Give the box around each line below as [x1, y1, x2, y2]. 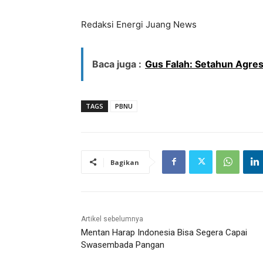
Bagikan [110, 157, 139, 167]
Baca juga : [92, 58, 141, 70]
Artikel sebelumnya [81, 214, 143, 223]
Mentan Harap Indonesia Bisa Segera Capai [81, 227, 247, 238]
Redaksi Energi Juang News [81, 18, 197, 30]
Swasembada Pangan [81, 239, 164, 250]
